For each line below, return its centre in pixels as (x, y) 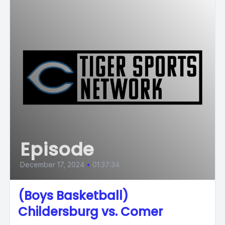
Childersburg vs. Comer (90, 212)
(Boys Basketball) (73, 196)
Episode (58, 149)
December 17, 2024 (52, 164)
